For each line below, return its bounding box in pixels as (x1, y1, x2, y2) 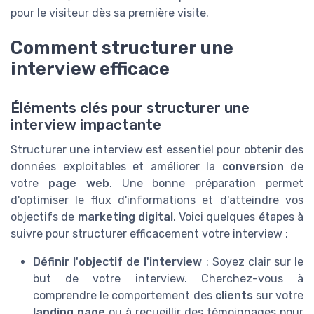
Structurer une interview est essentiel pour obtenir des (11, 143, 303, 157)
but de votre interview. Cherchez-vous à (33, 272, 303, 286)
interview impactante (11, 116, 161, 134)
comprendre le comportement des (33, 289, 215, 303)
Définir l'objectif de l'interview (33, 255, 203, 269)
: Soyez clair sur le (202, 255, 303, 269)
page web (48, 177, 109, 191)
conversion (221, 160, 284, 174)
